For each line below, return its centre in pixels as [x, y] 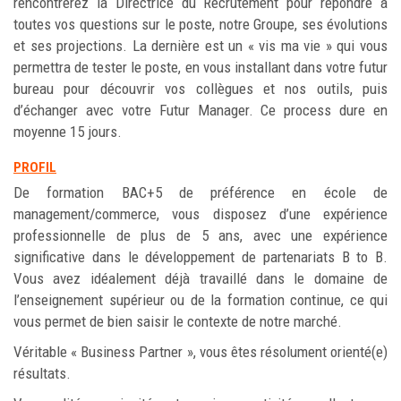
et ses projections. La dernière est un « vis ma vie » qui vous [200, 46]
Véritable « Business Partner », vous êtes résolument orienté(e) [200, 352]
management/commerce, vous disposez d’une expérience [200, 214]
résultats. [42, 373]
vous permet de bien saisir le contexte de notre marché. [178, 321]
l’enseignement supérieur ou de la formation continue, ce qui [200, 300]
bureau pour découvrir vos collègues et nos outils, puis [200, 89]
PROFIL [35, 167]
